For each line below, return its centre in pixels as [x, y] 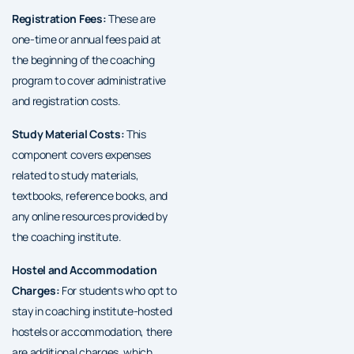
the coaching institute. [67, 236]
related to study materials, [75, 175]
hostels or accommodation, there [92, 331]
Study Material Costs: [68, 134]
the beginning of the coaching [83, 59]
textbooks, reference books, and [90, 195]
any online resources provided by [90, 216]
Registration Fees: [59, 18]
